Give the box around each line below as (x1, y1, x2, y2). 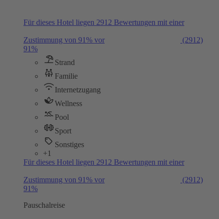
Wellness (55, 99, 82, 108)
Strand (55, 58, 75, 66)
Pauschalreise (23, 200, 65, 209)
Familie (55, 71, 78, 80)
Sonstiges (55, 140, 84, 149)
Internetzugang (55, 85, 101, 94)
